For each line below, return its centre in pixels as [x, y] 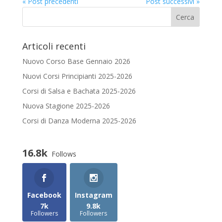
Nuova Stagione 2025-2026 [66, 106]
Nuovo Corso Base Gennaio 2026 [76, 61]
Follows [64, 154]
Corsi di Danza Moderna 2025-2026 [79, 120]
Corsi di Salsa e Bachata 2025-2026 [79, 91]
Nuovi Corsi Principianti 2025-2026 [77, 76]
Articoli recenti [54, 46]
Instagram [93, 195]
